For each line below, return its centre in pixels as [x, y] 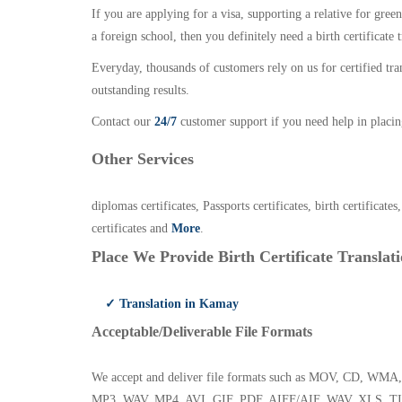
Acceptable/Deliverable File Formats [202, 332]
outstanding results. [140, 90]
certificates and [131, 228]
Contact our [123, 122]
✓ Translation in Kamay [172, 304]
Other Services [143, 159]
